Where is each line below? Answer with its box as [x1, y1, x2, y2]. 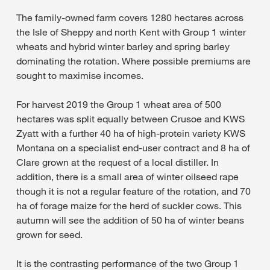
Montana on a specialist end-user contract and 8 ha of [16, 141, 250, 154]
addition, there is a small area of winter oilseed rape [16, 170, 239, 183]
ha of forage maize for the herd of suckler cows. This [16, 199, 242, 212]
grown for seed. [16, 228, 83, 240]
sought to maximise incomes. [16, 69, 143, 81]
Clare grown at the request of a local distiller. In [16, 155, 219, 168]
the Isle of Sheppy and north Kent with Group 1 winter [16, 25, 246, 38]
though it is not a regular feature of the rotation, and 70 [16, 184, 251, 197]
